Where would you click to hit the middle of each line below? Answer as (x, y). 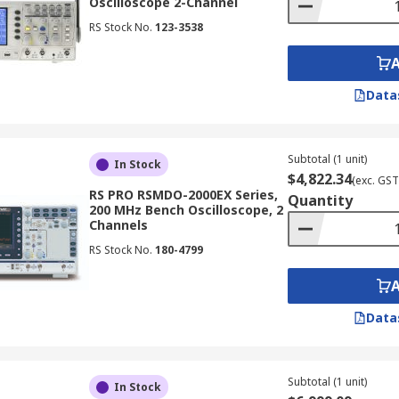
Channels (118, 225)
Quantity (320, 200)
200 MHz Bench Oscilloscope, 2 (186, 210)
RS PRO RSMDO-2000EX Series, (183, 195)
